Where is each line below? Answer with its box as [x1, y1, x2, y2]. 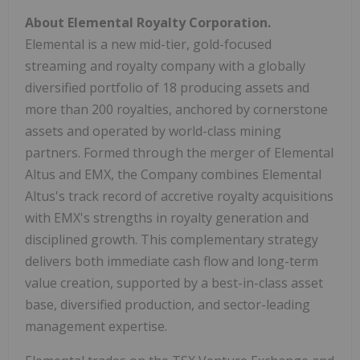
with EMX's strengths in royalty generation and [25, 209, 309, 227]
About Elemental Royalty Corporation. [25, 14, 271, 32]
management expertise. [25, 317, 167, 336]
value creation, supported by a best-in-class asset [25, 274, 323, 292]
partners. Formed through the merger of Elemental [25, 144, 333, 162]
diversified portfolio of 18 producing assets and [25, 79, 309, 97]
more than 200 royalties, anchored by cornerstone [25, 100, 328, 119]
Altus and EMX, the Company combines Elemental [25, 166, 321, 184]
